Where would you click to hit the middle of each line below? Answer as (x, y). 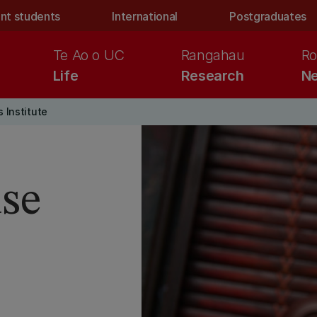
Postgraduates (268, 16)
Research (212, 76)
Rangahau (213, 55)
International (145, 16)
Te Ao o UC (88, 55)
